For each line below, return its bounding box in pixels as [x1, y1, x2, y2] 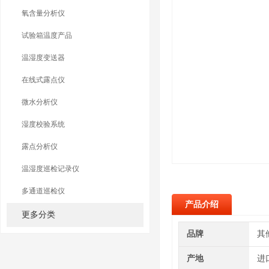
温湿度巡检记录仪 [22, 165, 79, 173]
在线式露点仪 [22, 76, 65, 84]
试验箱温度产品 [22, 31, 72, 40]
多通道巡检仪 [22, 187, 65, 195]
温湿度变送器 [22, 53, 65, 62]
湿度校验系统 [22, 120, 65, 128]
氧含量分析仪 [22, 9, 65, 17]
